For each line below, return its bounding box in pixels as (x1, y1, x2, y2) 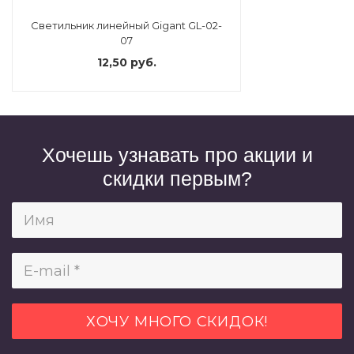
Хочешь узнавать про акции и (41, 144, 313, 166)
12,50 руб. (96, 55, 156, 70)
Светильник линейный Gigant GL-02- (31, 19, 222, 32)
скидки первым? (102, 168, 252, 190)
